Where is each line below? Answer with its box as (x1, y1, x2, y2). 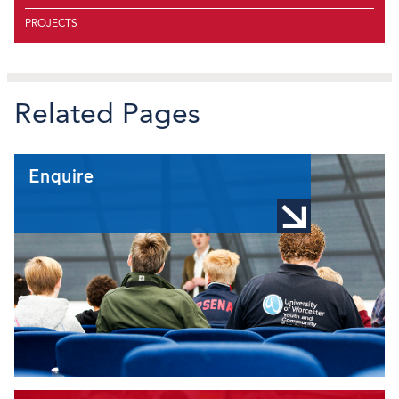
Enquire (28, 165, 94, 188)
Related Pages (14, 95, 200, 130)
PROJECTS (25, 16, 77, 29)
